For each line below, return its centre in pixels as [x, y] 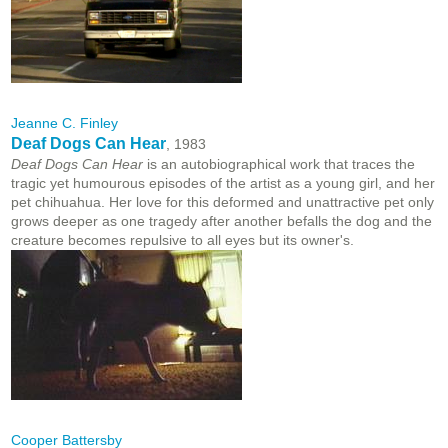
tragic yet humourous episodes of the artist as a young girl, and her [223, 183]
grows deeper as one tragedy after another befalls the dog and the [221, 221]
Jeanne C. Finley [64, 123]
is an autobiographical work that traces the [279, 164]
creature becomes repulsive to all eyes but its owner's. [182, 240]
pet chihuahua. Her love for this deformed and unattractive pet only [222, 202]
